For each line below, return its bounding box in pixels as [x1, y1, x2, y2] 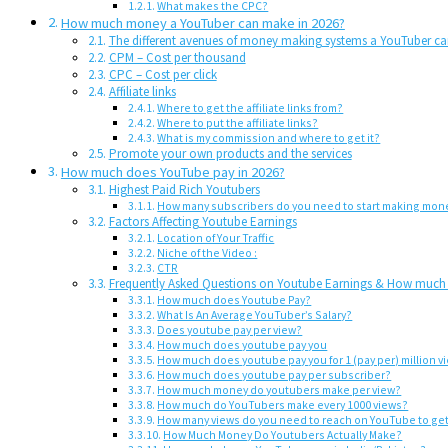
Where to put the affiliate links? [157, 115, 319, 130]
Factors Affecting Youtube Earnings [108, 213, 297, 230]
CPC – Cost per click [108, 66, 217, 83]
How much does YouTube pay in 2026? [60, 163, 285, 181]
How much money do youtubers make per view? [157, 382, 402, 397]
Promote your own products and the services [108, 145, 352, 162]
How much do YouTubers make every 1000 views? [157, 397, 409, 412]
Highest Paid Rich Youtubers [108, 181, 260, 198]
